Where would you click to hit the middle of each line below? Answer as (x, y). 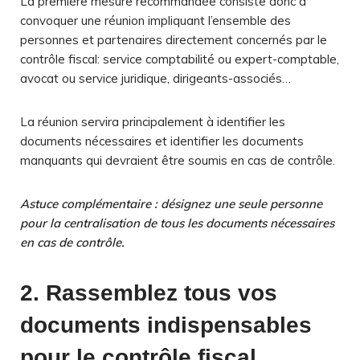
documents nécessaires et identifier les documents (162, 141)
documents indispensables (166, 325)
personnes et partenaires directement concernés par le (174, 39)
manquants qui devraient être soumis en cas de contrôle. (178, 160)
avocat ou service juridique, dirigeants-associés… (157, 78)
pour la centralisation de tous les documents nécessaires (177, 223)
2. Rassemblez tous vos (149, 292)
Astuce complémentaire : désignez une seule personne (171, 203)
